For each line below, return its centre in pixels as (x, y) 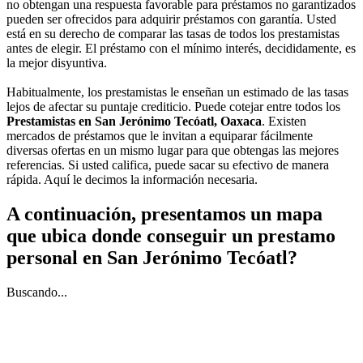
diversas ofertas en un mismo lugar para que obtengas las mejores (173, 150)
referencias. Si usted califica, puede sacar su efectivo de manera (168, 164)
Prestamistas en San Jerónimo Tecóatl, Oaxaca (134, 121)
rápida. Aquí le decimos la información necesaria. (132, 179)
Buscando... (37, 292)
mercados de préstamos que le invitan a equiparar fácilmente (160, 135)
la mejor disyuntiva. (57, 62)
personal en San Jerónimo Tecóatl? (152, 257)
